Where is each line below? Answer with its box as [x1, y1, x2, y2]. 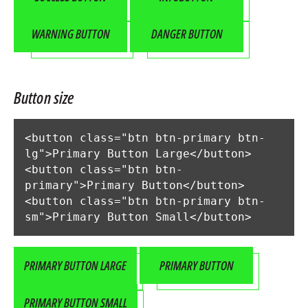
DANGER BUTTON [151, 25, 223, 42]
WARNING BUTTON [31, 25, 110, 42]
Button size [14, 85, 75, 109]
